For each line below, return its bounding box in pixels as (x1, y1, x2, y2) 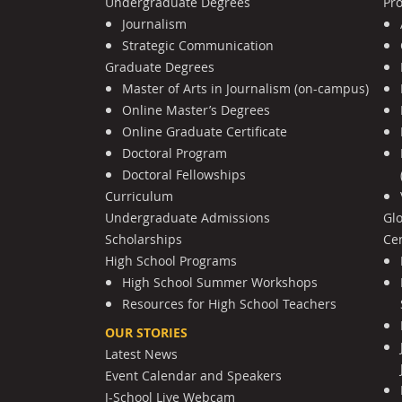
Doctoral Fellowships (122, 165, 247, 183)
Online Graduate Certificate (122, 122, 288, 140)
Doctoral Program (122, 144, 228, 162)
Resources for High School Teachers (122, 294, 337, 312)
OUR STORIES (105, 323, 188, 342)
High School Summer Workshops (122, 273, 319, 291)
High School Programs (105, 251, 237, 269)
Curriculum (105, 187, 173, 205)
